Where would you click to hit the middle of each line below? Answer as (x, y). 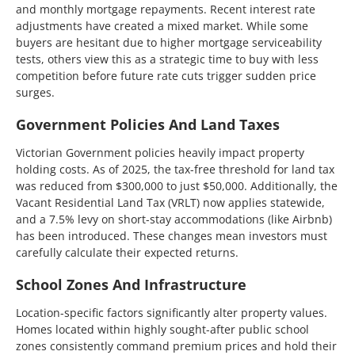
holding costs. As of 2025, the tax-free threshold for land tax (175, 169)
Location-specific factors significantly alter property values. (172, 313)
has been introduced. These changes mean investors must (172, 236)
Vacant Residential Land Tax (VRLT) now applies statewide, (170, 202)
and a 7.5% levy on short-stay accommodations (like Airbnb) (174, 219)
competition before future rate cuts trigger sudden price (166, 76)
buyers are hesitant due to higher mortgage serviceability (169, 42)
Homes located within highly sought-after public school (162, 329)
